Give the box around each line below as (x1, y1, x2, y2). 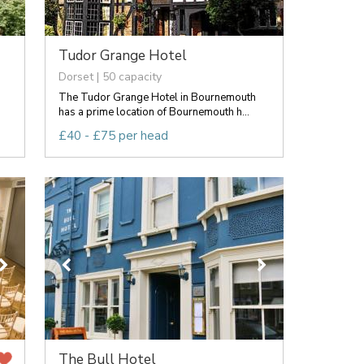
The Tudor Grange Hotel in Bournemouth (58, 89, 256, 105)
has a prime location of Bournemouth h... (58, 104, 249, 119)
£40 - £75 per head (58, 127, 168, 144)
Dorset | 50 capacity (58, 68, 162, 84)
